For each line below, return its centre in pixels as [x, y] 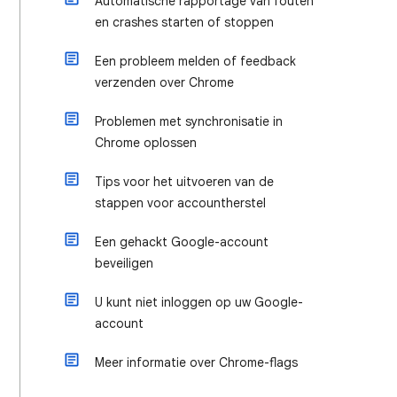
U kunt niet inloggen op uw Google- [199, 302]
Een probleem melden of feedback [195, 61]
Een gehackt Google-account [182, 242]
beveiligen [124, 263]
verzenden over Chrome [164, 82]
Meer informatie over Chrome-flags [196, 362]
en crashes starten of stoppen [184, 22]
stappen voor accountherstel [180, 203]
